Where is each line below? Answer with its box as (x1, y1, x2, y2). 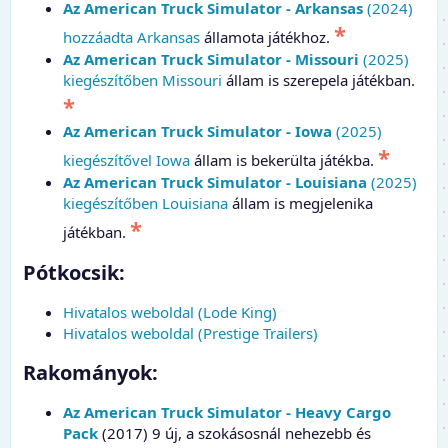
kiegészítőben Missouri (63, 69, 222, 90)
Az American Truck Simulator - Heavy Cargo (63, 401, 391, 422)
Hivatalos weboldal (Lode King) (63, 301, 277, 322)
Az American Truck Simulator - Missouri (63, 48, 359, 69)
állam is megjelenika (228, 192, 373, 213)
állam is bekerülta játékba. (190, 149, 378, 170)
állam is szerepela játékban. (222, 69, 415, 90)
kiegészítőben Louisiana (63, 192, 228, 213)
